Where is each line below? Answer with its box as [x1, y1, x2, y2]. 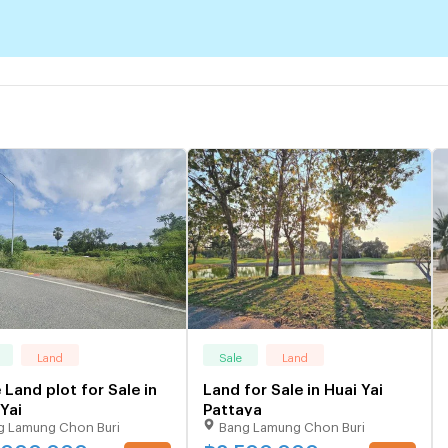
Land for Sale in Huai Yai [203, 380, 383, 393]
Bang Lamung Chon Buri [218, 419, 365, 430]
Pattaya [203, 400, 262, 413]
